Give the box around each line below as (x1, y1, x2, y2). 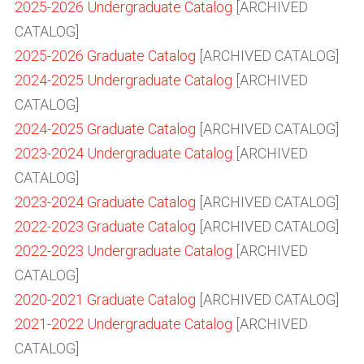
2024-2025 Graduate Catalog (15, 120, 196, 137)
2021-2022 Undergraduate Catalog (15, 315, 232, 332)
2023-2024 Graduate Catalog (15, 193, 196, 210)
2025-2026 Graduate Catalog (15, 47, 196, 64)
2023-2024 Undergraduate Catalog (15, 145, 232, 162)
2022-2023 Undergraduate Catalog (15, 242, 232, 259)
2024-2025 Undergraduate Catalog (15, 71, 232, 89)
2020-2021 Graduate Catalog (15, 291, 196, 308)
